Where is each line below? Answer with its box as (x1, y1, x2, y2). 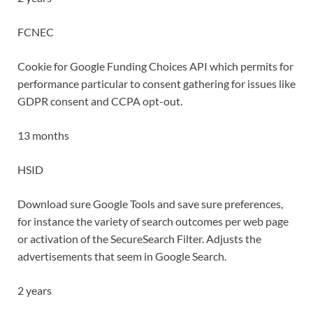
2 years (17, 284, 52, 298)
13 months (17, 129, 69, 143)
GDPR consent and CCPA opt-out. (17, 94, 182, 108)
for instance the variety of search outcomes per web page (17, 214, 289, 228)
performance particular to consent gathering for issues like (17, 77, 296, 91)
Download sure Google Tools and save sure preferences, (17, 197, 283, 211)
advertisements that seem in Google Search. (17, 249, 226, 263)
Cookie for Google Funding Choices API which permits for (17, 59, 293, 73)
